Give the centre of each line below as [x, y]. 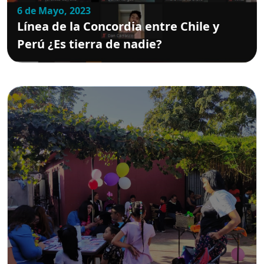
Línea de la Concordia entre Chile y [118, 26]
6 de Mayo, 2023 [54, 10]
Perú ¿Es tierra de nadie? [90, 44]
